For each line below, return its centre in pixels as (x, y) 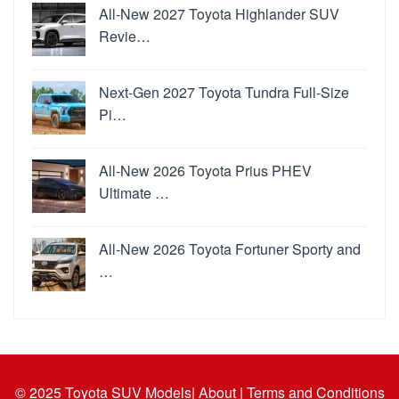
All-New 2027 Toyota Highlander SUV (219, 13)
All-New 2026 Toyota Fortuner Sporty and (230, 248)
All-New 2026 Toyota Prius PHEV (205, 170)
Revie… (125, 36)
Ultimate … (134, 192)
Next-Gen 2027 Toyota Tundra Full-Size (224, 92)
